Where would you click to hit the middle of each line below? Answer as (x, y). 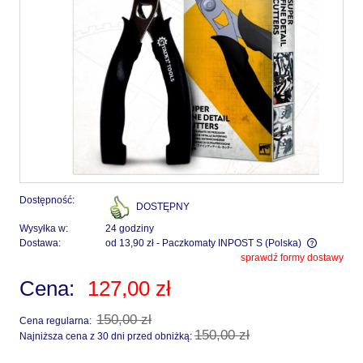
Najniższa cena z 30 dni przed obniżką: (107, 336)
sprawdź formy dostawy (292, 257)
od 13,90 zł (130, 243)
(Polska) (283, 243)
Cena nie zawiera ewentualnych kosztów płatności (153, 259)
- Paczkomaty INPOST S (209, 243)
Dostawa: (40, 243)
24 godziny (130, 228)
